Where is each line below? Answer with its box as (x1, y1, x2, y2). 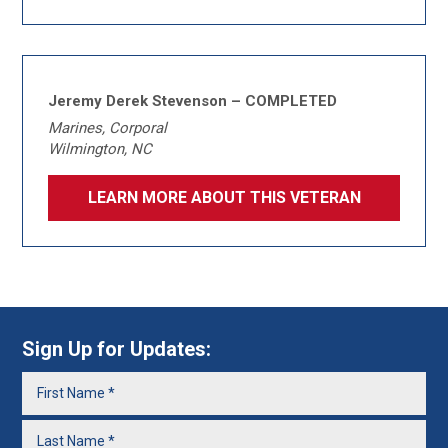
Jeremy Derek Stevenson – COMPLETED (48, 92, 338, 110)
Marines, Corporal (48, 119, 168, 137)
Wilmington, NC (48, 140, 153, 158)
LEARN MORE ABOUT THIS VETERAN (87, 188, 361, 207)
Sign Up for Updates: (22, 337, 212, 361)
